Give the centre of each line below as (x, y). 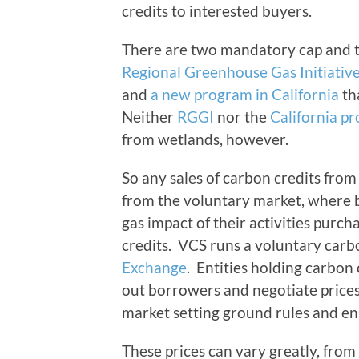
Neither (149, 117)
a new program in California (245, 95)
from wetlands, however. (205, 139)
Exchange (154, 268)
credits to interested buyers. (217, 11)
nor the (242, 117)
